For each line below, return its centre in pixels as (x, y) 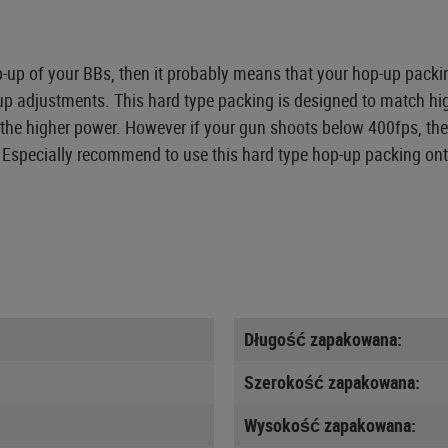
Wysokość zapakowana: (330, 424)
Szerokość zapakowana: (332, 381)
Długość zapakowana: (323, 338)
